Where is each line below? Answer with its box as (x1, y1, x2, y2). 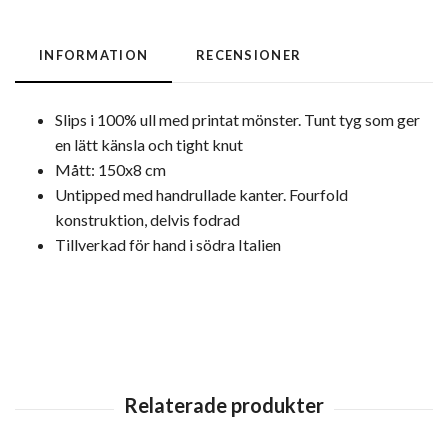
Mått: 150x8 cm (55, 160, 166, 180)
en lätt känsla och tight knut (55, 135, 243, 155)
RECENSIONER (196, 47, 302, 64)
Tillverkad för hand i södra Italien (55, 235, 281, 255)
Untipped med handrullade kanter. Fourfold (55, 185, 348, 205)
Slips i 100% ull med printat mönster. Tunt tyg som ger (55, 110, 420, 130)
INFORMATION (39, 47, 149, 64)
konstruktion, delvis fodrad (55, 210, 240, 230)
